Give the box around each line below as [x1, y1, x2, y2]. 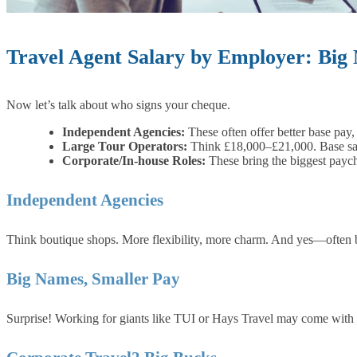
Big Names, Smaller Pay [6, 269, 180, 289]
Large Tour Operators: [62, 139, 187, 154]
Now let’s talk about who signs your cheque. [6, 98, 230, 112]
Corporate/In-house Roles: [62, 154, 206, 168]
